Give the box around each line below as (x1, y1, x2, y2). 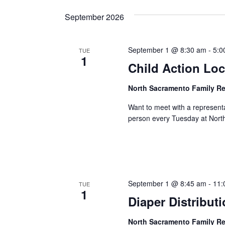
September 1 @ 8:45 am (128, 178, 206, 188)
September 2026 (65, 11, 124, 23)
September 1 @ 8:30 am (128, 45, 206, 55)
